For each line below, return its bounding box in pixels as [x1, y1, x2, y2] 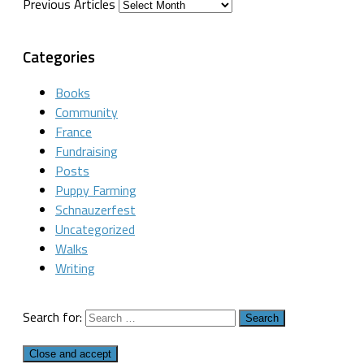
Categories [23, 45, 95, 68]
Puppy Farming [55, 180, 136, 201]
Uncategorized [55, 219, 135, 240]
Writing [55, 258, 95, 279]
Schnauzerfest [55, 200, 136, 220]
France [55, 122, 92, 142]
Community [55, 102, 118, 123]
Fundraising [55, 141, 118, 162]
